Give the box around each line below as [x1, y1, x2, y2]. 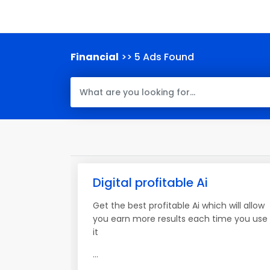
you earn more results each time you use [93, 213, 268, 225]
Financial [71, 50, 119, 64]
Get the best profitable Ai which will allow [93, 199, 265, 212]
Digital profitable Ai [93, 174, 208, 191]
